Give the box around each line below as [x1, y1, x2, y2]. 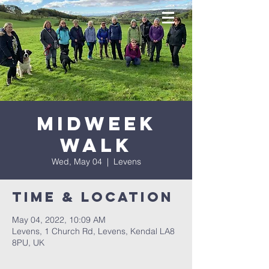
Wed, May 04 [51, 156, 102, 167]
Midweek [36, 112, 156, 136]
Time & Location [12, 189, 174, 205]
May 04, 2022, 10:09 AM [12, 214, 106, 225]
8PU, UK [12, 237, 44, 248]
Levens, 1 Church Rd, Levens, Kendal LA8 [12, 226, 175, 237]
